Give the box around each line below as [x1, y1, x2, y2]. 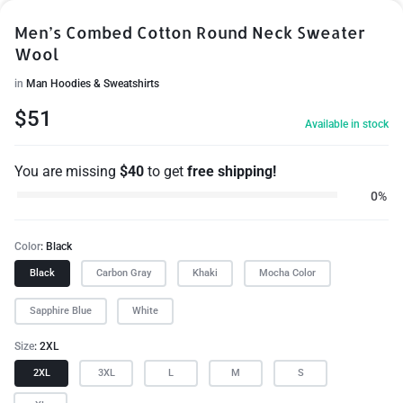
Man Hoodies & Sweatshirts [26, 77, 159, 90]
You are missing [14, 163, 120, 180]
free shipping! [187, 163, 276, 180]
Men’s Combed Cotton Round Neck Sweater [14, 22, 365, 42]
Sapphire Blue [30, 305, 92, 317]
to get [144, 163, 187, 180]
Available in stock [305, 118, 389, 130]
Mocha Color [259, 267, 316, 279]
